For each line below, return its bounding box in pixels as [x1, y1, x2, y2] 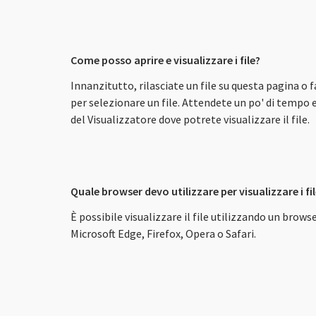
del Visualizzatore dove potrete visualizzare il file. [71, 112, 310, 126]
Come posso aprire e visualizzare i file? [71, 53, 260, 67]
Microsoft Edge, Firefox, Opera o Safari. [71, 226, 256, 241]
